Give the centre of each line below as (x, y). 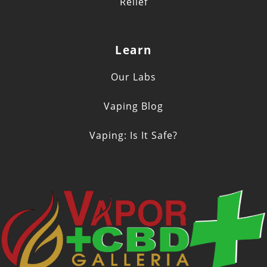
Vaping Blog (133, 106)
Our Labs (133, 77)
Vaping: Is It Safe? (133, 136)
